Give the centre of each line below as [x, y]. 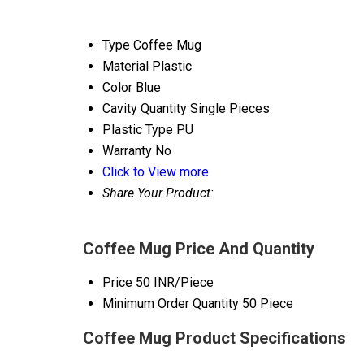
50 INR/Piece [175, 283]
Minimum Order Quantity [171, 304]
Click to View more [156, 172]
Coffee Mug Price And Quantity [199, 249]
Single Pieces [230, 109]
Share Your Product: [158, 193]
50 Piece [268, 304]
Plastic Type [138, 130]
